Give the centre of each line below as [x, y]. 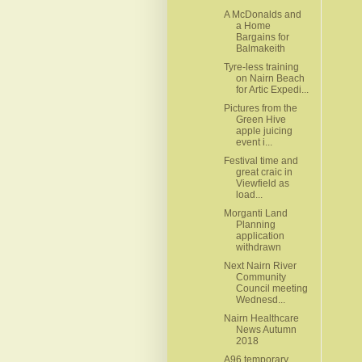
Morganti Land [255, 213]
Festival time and [261, 160]
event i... [254, 142]
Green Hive [261, 119]
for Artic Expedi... [272, 89]
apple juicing [264, 130]
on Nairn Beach [270, 78]
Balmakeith [260, 48]
